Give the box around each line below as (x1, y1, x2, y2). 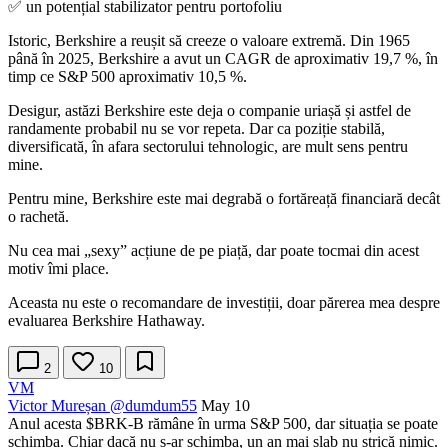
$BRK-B (86, 415, 144, 433)
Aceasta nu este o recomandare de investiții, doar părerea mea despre (8, 294, 440, 312)
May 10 (201, 397, 250, 415)
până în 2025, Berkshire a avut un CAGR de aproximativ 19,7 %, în (8, 50, 438, 68)
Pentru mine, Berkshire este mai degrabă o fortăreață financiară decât (8, 190, 440, 208)
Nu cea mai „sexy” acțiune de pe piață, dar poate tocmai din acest (8, 242, 419, 260)
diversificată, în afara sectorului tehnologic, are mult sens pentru (8, 138, 408, 156)
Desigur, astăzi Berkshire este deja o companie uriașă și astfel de (8, 102, 411, 120)
